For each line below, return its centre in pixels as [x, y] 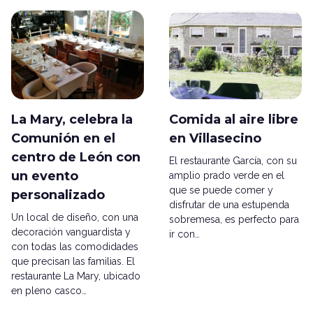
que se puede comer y [221, 190]
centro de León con [76, 158]
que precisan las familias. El [73, 262]
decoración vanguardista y [71, 232]
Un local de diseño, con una [75, 218]
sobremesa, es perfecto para [234, 220]
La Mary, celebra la [72, 120]
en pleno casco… [49, 291]
